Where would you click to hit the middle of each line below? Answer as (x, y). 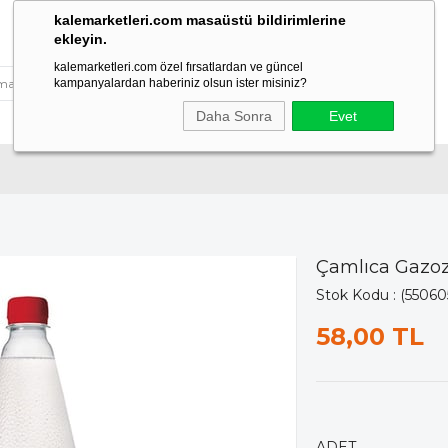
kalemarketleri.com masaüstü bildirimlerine (200, 20)
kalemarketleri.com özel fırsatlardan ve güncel (178, 67)
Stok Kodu (352, 295)
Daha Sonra (234, 116)
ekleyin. (80, 39)
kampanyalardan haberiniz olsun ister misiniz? (180, 83)
